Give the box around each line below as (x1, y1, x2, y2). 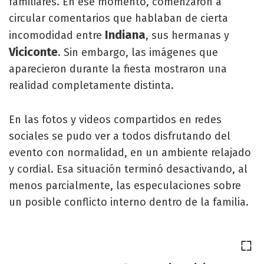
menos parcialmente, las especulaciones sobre (9, 179, 241, 192)
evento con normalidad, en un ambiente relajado (9, 146, 251, 159)
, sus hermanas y (146, 29, 229, 42)
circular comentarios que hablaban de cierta (9, 12, 228, 25)
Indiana (105, 28, 146, 42)
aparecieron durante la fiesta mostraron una (9, 62, 227, 75)
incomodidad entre (9, 29, 105, 42)
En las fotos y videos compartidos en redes (9, 113, 222, 126)
